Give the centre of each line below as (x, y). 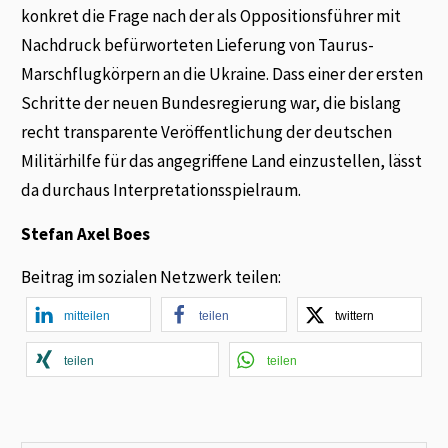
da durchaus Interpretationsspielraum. (161, 190)
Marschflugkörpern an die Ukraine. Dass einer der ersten (222, 74)
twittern (354, 316)
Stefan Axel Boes (86, 233)
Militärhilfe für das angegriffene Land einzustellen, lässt (222, 161)
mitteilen (87, 316)
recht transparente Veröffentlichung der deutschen (207, 132)
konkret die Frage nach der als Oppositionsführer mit (211, 16)
